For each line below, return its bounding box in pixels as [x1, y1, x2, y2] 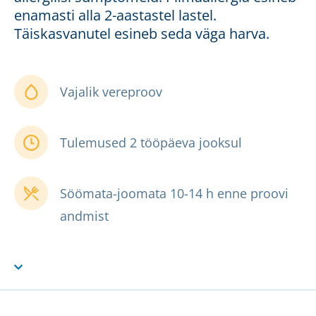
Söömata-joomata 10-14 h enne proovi [60, 185, 288, 202]
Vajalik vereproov [60, 83, 162, 101]
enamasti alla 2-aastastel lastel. [14, 6, 217, 25]
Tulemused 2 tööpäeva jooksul [60, 134, 242, 152]
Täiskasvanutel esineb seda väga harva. [14, 24, 269, 44]
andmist [60, 207, 109, 225]
